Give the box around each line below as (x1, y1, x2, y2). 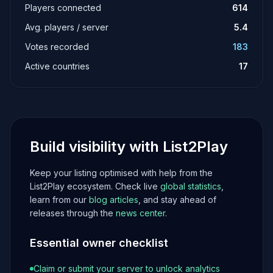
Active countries (25, 61, 90, 71)
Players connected (25, 2, 101, 13)
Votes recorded (25, 41, 89, 52)
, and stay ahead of (138, 194, 216, 205)
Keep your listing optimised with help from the (30, 168, 213, 178)
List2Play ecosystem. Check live (30, 181, 160, 191)
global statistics (160, 181, 221, 191)
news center (116, 208, 165, 218)
